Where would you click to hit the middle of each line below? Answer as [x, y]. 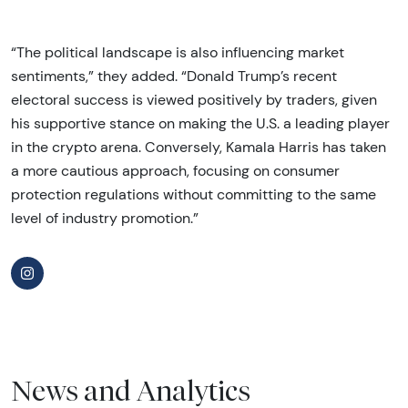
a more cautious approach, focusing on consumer [175, 170]
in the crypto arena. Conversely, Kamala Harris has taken [199, 147]
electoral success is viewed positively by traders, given [194, 99]
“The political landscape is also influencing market [178, 52]
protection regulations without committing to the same [194, 194]
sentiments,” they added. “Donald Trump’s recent [174, 76]
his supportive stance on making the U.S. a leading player [200, 123]
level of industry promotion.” [105, 218]
